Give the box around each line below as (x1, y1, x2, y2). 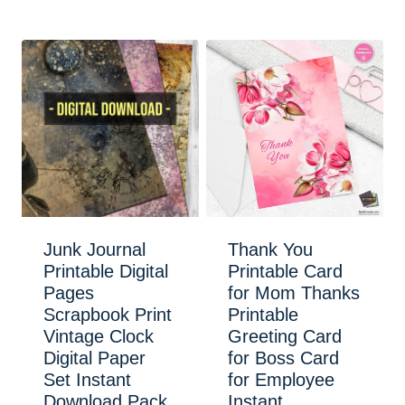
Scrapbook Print (43, 304, 172, 325)
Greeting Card (228, 325, 342, 346)
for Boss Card (228, 347, 339, 368)
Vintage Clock (43, 325, 154, 346)
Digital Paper (43, 347, 146, 368)
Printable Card (228, 260, 343, 281)
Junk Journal (43, 239, 146, 259)
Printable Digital (43, 260, 168, 281)
